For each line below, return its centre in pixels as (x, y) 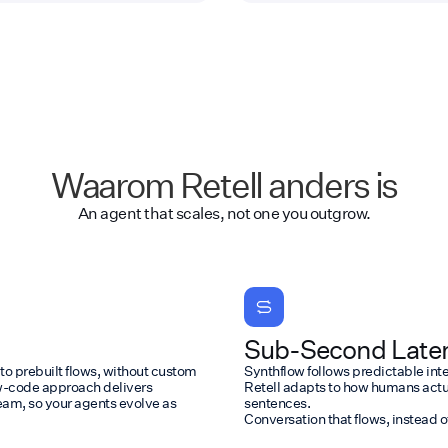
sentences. (277, 402)
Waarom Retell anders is (224, 184)
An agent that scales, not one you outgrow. (224, 212)
